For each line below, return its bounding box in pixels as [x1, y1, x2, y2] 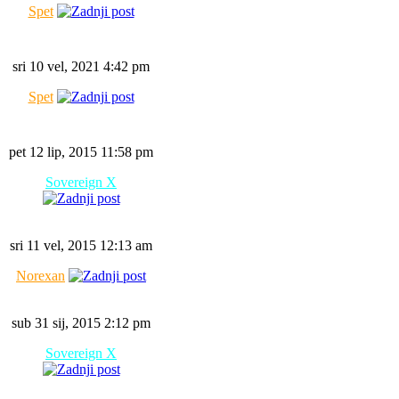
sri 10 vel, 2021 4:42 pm [12, 59, 150, 74]
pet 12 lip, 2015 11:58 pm [9, 144, 153, 159]
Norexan [16, 268, 65, 283]
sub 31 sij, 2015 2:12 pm [12, 315, 151, 330]
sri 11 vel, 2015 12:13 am [10, 238, 152, 253]
